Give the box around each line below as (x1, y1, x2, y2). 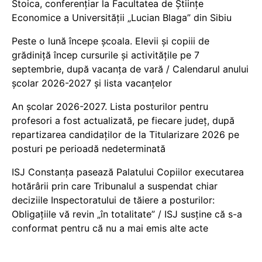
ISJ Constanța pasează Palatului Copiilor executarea (12, 166, 244, 178)
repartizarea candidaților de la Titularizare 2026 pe (12, 129, 239, 141)
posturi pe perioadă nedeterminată (12, 143, 166, 155)
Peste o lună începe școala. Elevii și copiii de (12, 35, 209, 47)
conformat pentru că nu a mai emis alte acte (12, 222, 208, 235)
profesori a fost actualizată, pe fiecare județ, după (12, 115, 235, 127)
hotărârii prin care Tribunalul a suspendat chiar (12, 180, 218, 192)
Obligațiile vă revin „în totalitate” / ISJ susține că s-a (12, 208, 242, 220)
